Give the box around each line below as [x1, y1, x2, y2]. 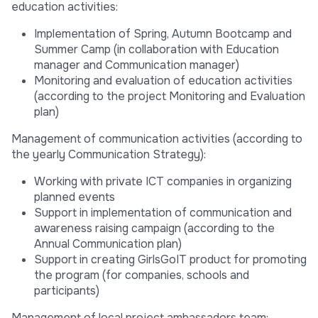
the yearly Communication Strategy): [11, 147, 206, 163]
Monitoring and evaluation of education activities [34, 73, 292, 89]
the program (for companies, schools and [34, 268, 249, 283]
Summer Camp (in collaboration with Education [34, 42, 279, 57]
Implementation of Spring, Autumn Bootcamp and [34, 26, 292, 42]
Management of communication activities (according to [11, 131, 302, 147]
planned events [34, 190, 115, 205]
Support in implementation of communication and [34, 205, 292, 221]
